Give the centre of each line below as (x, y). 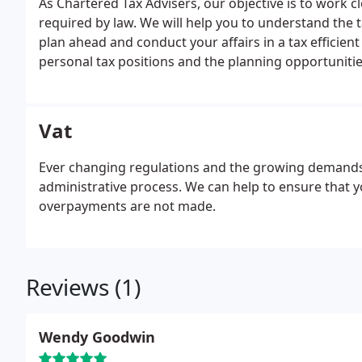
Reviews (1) (83, 287)
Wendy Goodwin (97, 337)
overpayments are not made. (127, 206)
